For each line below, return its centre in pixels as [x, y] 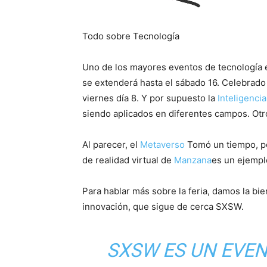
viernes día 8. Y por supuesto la [150, 98]
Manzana [193, 160]
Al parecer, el [111, 145]
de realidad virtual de [128, 160]
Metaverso [162, 145]
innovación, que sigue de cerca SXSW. [163, 207]
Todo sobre [108, 36]
